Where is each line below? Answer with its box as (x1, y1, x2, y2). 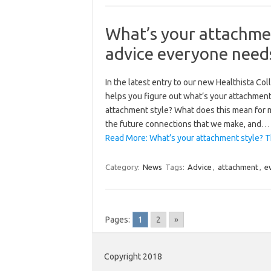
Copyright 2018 (104, 252, 162, 262)
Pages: (105, 215, 130, 225)
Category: (105, 163, 142, 172)
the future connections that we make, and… (105, 119, 270, 129)
